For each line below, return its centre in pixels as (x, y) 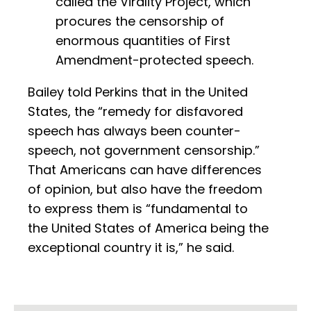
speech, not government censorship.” (144, 151)
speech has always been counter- (134, 131)
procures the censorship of (140, 22)
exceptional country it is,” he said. (131, 248)
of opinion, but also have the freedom (145, 190)
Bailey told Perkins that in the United (138, 92)
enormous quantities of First (143, 41)
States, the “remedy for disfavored (135, 112)
